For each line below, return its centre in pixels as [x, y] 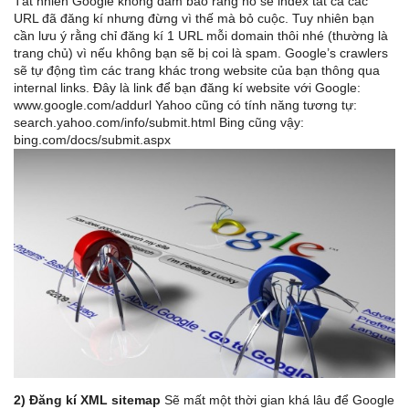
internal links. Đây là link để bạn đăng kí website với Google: [187, 87]
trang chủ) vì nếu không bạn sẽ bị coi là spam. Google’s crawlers [201, 52]
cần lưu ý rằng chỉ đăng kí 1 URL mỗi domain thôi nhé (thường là [201, 35]
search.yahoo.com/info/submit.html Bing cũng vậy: [159, 122]
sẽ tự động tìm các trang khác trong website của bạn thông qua [197, 70]
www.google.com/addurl [83, 105]
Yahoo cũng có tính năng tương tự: [254, 105]
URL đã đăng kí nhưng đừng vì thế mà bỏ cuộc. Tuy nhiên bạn [194, 18]
